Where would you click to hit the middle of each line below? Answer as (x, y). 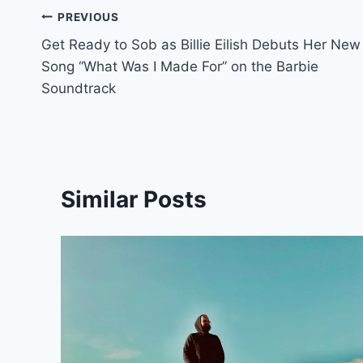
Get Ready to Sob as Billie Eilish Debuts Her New (201, 45)
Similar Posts (134, 200)
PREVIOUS (88, 17)
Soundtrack (79, 89)
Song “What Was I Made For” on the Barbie (180, 67)
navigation (98, 56)
